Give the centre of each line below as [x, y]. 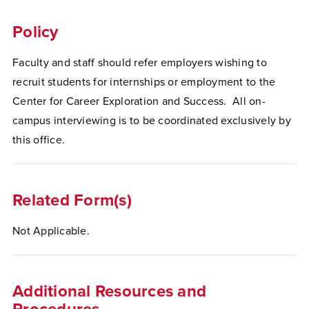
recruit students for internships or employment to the [144, 82]
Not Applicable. [51, 231]
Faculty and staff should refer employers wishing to [140, 63]
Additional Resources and [109, 291]
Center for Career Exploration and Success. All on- [139, 101]
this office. [39, 140]
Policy [36, 32]
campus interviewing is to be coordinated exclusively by [152, 121]
